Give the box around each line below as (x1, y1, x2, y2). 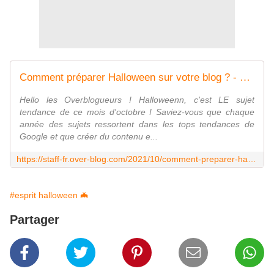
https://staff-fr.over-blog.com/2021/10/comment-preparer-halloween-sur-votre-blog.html (248, 154, 256, 165)
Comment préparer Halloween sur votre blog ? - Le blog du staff (240, 72, 250, 84)
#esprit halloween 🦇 (10, 190, 89, 201)
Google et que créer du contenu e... (20, 131, 158, 142)
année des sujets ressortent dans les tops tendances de (20, 119, 254, 130)
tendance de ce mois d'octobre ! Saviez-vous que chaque (20, 107, 254, 117)
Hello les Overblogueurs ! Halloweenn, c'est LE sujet (20, 95, 254, 105)
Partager (10, 213, 59, 227)
